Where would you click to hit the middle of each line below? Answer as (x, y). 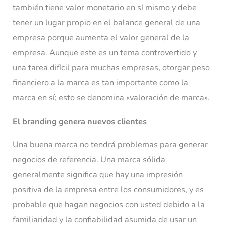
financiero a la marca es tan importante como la (101, 83)
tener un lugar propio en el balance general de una (107, 23)
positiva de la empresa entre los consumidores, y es (108, 190)
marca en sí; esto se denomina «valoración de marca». (111, 98)
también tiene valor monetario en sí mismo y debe (105, 8)
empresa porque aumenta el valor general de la (101, 38)
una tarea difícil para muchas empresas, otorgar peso (111, 68)
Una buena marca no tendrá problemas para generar (110, 145)
